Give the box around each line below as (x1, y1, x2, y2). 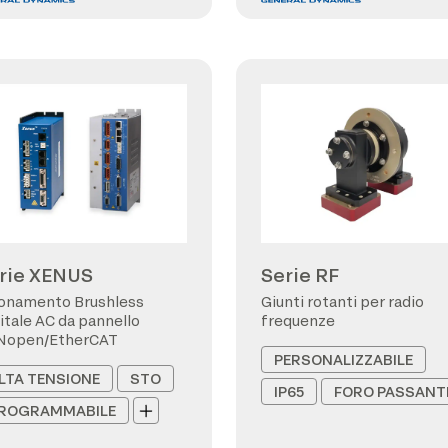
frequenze (261, 312, 335, 329)
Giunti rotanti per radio (261, 293, 424, 310)
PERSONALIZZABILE (274, 351, 413, 368)
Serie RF (261, 264, 339, 286)
